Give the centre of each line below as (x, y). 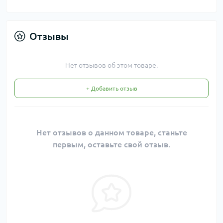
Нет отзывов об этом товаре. (111, 65)
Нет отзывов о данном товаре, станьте (111, 132)
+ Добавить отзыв (111, 88)
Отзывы (49, 36)
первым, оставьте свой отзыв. (111, 144)
